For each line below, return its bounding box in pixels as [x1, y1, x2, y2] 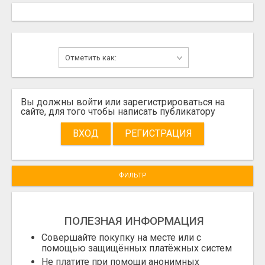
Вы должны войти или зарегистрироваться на [21, 96, 225, 108]
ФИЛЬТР [118, 171, 147, 179]
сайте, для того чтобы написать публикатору [21, 105, 215, 117]
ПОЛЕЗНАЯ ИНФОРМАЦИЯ [64, 214, 204, 228]
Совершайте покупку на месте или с [41, 231, 201, 243]
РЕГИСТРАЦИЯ [125, 127, 192, 139]
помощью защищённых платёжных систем [41, 242, 232, 254]
